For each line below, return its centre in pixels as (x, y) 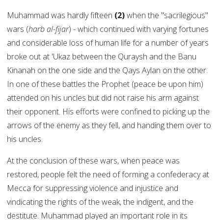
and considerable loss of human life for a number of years (108, 43)
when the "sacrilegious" (166, 15)
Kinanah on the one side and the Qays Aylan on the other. (107, 70)
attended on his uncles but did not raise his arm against (103, 98)
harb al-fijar (49, 29)
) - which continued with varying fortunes (139, 29)
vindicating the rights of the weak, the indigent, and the (100, 202)
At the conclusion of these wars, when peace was (93, 161)
